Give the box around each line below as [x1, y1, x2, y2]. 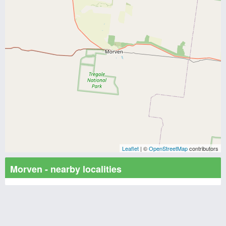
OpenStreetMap [149, 144, 188, 152]
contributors [188, 144, 218, 152]
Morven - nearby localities [10, 162, 122, 176]
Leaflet [122, 144, 139, 152]
